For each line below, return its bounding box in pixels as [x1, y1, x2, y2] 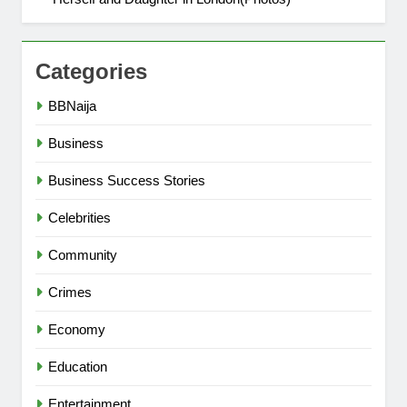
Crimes [48, 283, 92, 300]
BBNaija [48, 97, 96, 114]
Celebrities [48, 209, 111, 225]
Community [48, 246, 117, 263]
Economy [48, 321, 105, 337]
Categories [35, 58, 147, 84]
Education [48, 358, 107, 374]
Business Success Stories [48, 172, 205, 188]
